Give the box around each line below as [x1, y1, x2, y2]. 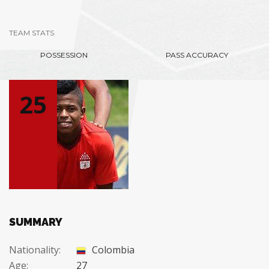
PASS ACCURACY [166, 50, 228, 59]
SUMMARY [9, 216, 62, 228]
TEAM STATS [9, 28, 54, 37]
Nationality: [9, 243, 61, 256]
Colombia [89, 243, 134, 256]
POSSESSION [40, 50, 88, 59]
